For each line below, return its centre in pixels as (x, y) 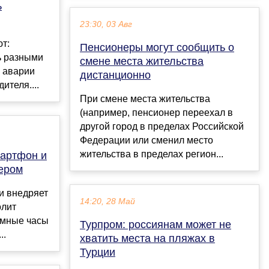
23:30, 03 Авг (106, 25)
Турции (98, 252)
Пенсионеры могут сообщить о (157, 48)
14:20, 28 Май (107, 202)
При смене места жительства (145, 99)
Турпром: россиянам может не (156, 225)
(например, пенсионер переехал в (156, 113)
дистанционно (115, 75)
